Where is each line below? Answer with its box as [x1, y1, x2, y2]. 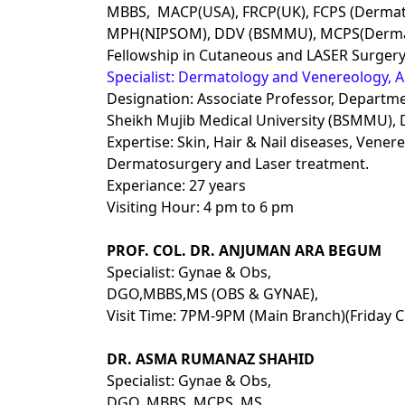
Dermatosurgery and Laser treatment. [107, 154, 372, 174]
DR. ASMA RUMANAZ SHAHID [107, 349, 315, 369]
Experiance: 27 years [107, 175, 246, 195]
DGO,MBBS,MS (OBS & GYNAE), [107, 284, 318, 304]
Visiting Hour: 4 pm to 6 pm [107, 197, 297, 217]
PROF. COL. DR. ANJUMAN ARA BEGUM [107, 240, 381, 260]
